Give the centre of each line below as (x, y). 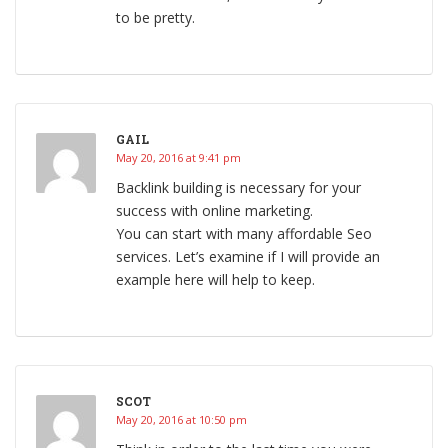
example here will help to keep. (215, 280)
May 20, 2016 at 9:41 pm (178, 158)
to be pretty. (155, 18)
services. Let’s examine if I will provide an (248, 257)
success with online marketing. (214, 211)
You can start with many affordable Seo (244, 234)
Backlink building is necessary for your (238, 188)
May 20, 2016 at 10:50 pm (181, 420)
